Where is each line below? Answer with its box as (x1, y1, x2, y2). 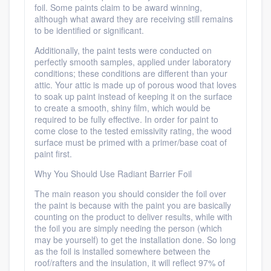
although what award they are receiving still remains (34, 13, 233, 25)
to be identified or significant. (34, 24, 144, 36)
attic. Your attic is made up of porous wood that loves (34, 79, 237, 91)
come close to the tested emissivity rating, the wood (34, 125, 232, 137)
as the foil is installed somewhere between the (34, 245, 211, 257)
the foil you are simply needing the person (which (34, 222, 222, 234)
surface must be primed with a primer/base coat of (34, 136, 227, 148)
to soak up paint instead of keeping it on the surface (34, 90, 232, 102)
